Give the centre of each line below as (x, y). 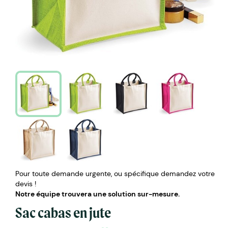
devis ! (26, 183)
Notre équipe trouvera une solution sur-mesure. (97, 194)
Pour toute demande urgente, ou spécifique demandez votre (115, 173)
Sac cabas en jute (63, 212)
